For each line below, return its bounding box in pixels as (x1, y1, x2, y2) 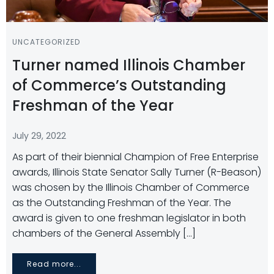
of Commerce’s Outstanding (12, 75, 226, 95)
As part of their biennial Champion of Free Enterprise (12, 150, 259, 164)
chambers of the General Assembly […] (12, 226, 196, 240)
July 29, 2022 (12, 130, 66, 142)
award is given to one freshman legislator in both (12, 211, 246, 225)
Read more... (27, 259, 81, 269)
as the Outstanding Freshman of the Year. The (12, 196, 231, 210)
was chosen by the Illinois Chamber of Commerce (12, 180, 250, 194)
